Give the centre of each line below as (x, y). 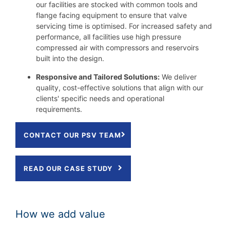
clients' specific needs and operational (100, 98)
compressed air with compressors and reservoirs (117, 47)
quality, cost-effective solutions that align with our (120, 87)
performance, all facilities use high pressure (109, 36)
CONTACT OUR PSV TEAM (72, 135)
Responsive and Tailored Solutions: (98, 76)
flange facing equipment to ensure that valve (111, 15)
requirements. (61, 109)
